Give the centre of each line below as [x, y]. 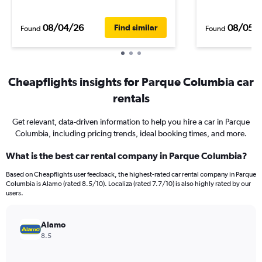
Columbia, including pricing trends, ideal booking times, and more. [131, 133]
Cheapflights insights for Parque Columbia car [131, 82]
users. [15, 193]
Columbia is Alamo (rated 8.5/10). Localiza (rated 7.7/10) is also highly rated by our [128, 184]
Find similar [136, 27]
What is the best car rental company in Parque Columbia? [127, 156]
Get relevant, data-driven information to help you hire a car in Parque [131, 122]
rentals [131, 98]
